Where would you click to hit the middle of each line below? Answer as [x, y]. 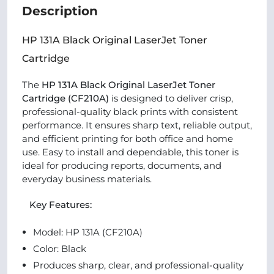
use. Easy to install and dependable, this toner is [130, 152]
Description [60, 11]
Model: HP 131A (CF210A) [88, 232]
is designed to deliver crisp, [171, 98]
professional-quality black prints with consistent [130, 112]
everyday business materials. [87, 179]
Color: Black [60, 249]
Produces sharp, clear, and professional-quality [138, 265]
